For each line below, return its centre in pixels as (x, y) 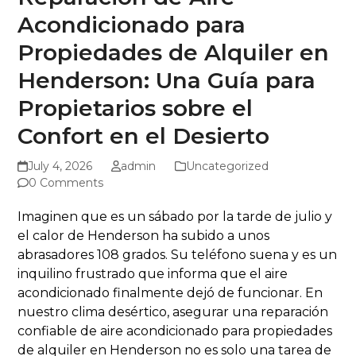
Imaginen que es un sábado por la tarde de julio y (175, 217)
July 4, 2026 (60, 166)
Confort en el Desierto (144, 136)
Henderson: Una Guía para (167, 81)
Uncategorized (227, 166)
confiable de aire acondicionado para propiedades (175, 331)
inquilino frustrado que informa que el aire (153, 274)
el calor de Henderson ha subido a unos (144, 236)
